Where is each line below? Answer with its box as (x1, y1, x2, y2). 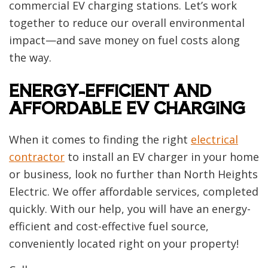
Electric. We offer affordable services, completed (9, 184, 258, 199)
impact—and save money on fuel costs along (9, 33, 240, 48)
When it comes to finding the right (9, 132, 191, 147)
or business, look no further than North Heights (9, 167, 258, 182)
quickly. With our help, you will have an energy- (9, 202, 251, 217)
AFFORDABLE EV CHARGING (9, 96, 245, 120)
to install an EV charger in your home (65, 150, 259, 165)
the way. (9, 50, 51, 65)
